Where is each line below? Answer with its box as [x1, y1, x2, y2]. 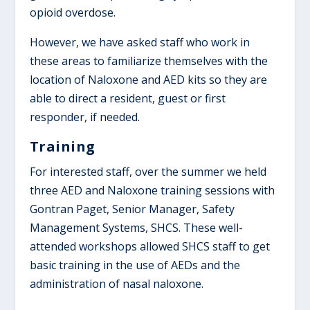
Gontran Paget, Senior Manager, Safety [29, 201, 235, 217]
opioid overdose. [29, 4, 116, 20]
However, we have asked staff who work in [29, 34, 250, 50]
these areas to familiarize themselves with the [29, 53, 268, 69]
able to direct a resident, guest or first [29, 90, 226, 106]
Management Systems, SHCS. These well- [29, 219, 243, 235]
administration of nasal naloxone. [29, 275, 203, 291]
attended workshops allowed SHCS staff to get [29, 238, 270, 254]
